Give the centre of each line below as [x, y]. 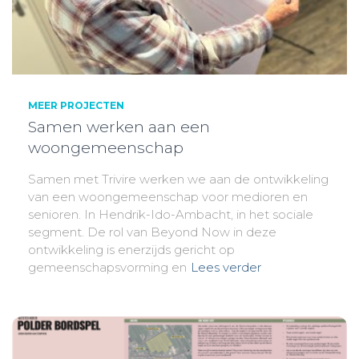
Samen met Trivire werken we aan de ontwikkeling [178, 179]
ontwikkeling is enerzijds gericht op [131, 250]
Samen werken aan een [119, 127]
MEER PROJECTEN [76, 106]
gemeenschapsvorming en [107, 268]
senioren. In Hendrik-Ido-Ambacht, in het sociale [171, 215]
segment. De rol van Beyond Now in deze [152, 232]
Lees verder [226, 268]
